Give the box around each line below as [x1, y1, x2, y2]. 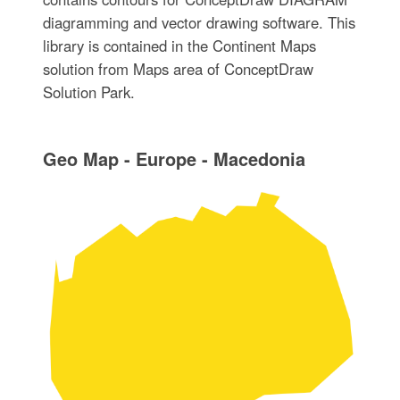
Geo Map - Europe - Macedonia [42, 146, 305, 172]
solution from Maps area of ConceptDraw [42, 58, 313, 80]
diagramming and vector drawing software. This [42, 12, 355, 34]
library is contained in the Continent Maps [42, 35, 316, 57]
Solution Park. [42, 81, 135, 104]
